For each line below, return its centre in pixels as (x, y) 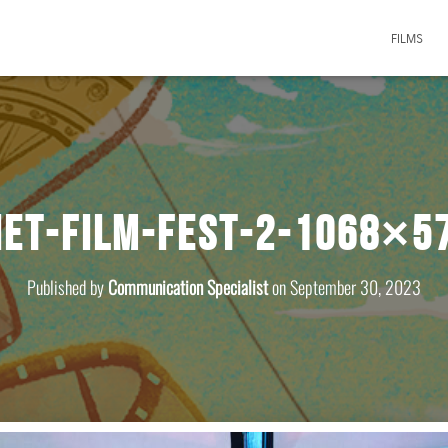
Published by (67, 287)
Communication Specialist (188, 287)
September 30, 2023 (355, 287)
